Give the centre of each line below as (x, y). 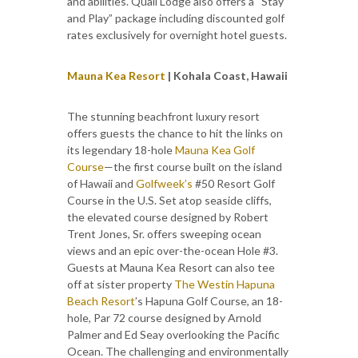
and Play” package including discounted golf (176, 18)
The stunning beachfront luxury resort (163, 116)
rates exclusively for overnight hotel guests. (177, 34)
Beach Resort (101, 300)
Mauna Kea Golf (215, 149)
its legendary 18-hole (121, 149)
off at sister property (121, 284)
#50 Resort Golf (234, 183)
